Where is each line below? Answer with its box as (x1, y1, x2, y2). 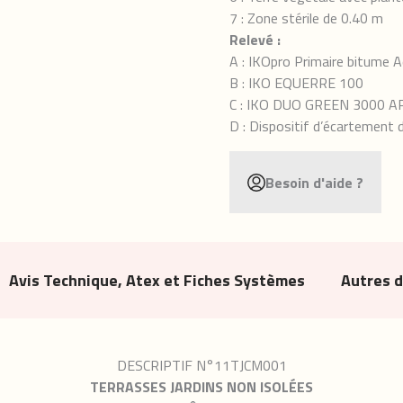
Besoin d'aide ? (265, 171, 363, 193)
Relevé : (229, 29, 281, 50)
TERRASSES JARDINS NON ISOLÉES (90, 376, 313, 398)
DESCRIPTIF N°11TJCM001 (116, 354, 287, 376)
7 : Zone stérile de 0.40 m (229, 7, 383, 29)
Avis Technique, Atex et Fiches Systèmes (9, 268, 305, 292)
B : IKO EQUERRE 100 (229, 72, 363, 94)
